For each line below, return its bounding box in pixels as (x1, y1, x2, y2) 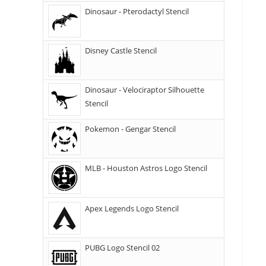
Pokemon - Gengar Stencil (85, 123, 176, 134)
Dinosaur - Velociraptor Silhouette (85, 84, 204, 95)
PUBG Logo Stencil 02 (85, 242, 160, 253)
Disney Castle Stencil (85, 45, 157, 56)
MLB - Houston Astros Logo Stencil (85, 163, 207, 173)
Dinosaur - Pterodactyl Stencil (85, 6, 189, 17)
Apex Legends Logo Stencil (85, 203, 179, 214)
